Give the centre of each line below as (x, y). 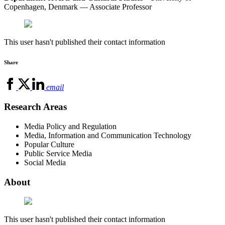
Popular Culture (49, 144)
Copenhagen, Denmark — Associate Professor (78, 7)
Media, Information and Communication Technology (108, 135)
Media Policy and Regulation (70, 126)
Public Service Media (58, 153)
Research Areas (35, 107)
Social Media (45, 162)
